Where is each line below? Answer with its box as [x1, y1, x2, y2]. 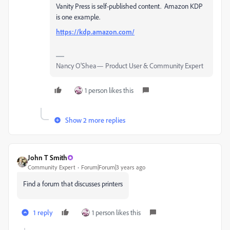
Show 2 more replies [65, 116, 125, 125]
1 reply [33, 208, 53, 217]
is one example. [56, 12, 100, 22]
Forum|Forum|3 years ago [81, 163, 145, 171]
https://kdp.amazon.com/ [56, 27, 135, 36]
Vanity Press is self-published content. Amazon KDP [56, 2, 203, 11]
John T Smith [28, 153, 67, 162]
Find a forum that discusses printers [23, 179, 123, 188]
